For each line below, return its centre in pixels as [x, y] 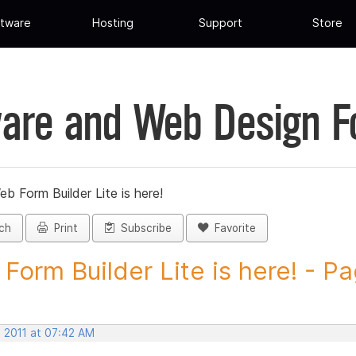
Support [220, 23]
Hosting [113, 23]
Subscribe [143, 228]
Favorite [232, 228]
